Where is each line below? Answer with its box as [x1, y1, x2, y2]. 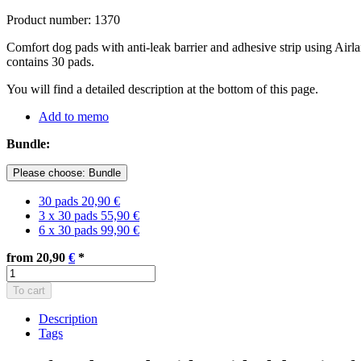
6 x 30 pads [39, 222, 101, 237]
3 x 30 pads [39, 208, 101, 222]
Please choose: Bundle [13, 166, 121, 179]
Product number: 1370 [6, 12, 120, 27]
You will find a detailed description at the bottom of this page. [6, 81, 318, 96]
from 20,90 [6, 250, 68, 264]
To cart [13, 284, 45, 297]
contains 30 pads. [6, 54, 94, 68]
